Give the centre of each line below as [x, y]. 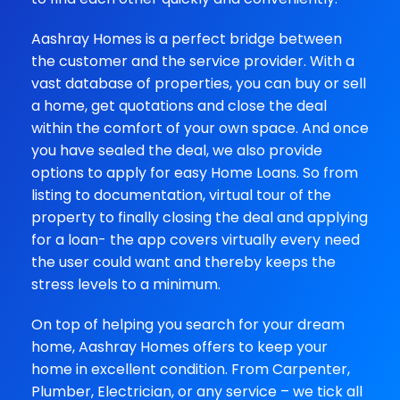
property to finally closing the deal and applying [200, 217]
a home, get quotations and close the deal [179, 106]
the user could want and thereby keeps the [183, 262]
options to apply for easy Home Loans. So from [195, 173]
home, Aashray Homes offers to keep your [179, 347]
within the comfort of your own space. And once [200, 128]
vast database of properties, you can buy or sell [199, 83]
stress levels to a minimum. [126, 284]
